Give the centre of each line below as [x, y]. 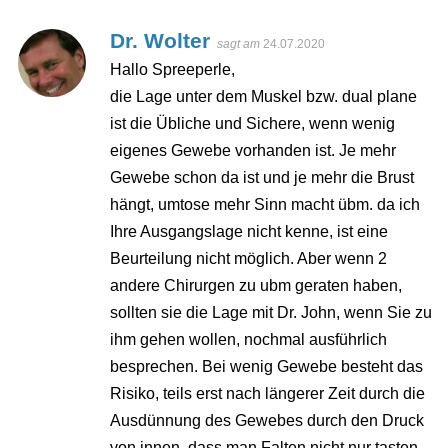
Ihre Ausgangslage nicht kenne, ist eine [249, 232]
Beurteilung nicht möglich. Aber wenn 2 [248, 259]
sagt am [240, 44]
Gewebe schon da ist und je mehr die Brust [262, 178]
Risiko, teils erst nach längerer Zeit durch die [267, 394]
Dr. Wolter [160, 41]
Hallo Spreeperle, [172, 70]
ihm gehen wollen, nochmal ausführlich [248, 340]
